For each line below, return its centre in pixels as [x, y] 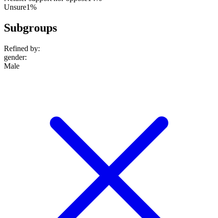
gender [14, 57]
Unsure [15, 7]
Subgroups [30, 27]
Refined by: [22, 48]
